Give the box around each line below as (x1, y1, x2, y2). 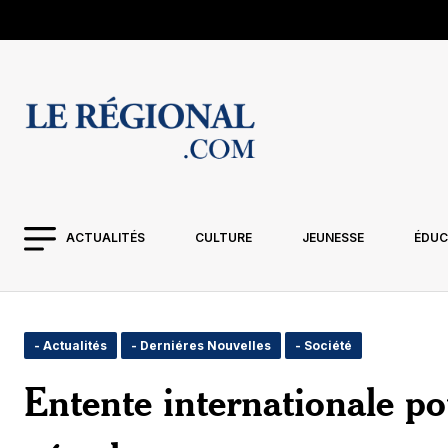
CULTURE (194, 230, 252, 245)
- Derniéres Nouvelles (131, 338, 271, 353)
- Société (295, 338, 352, 353)
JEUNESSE (301, 230, 364, 245)
